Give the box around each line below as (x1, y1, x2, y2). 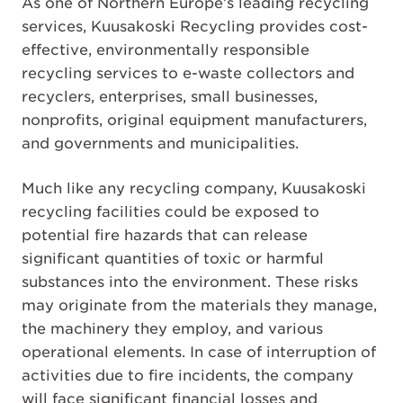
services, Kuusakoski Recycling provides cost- (22, 17, 368, 35)
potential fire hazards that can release (22, 226, 308, 244)
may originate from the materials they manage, (22, 296, 377, 314)
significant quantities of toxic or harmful (22, 249, 324, 267)
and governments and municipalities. (22, 134, 299, 152)
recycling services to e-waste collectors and (22, 64, 354, 82)
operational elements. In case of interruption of (22, 343, 376, 361)
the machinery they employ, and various (22, 319, 323, 337)
